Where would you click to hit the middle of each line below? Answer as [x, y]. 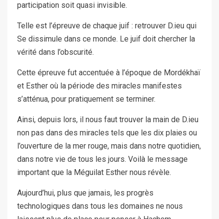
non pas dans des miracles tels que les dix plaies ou [107, 133]
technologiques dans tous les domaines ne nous [100, 206]
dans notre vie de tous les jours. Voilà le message [102, 159]
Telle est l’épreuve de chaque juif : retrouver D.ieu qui [107, 26]
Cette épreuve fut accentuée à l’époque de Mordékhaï [109, 73]
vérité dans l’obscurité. [55, 52]
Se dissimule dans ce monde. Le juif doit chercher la [106, 39]
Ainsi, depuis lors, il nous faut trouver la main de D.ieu [108, 120]
